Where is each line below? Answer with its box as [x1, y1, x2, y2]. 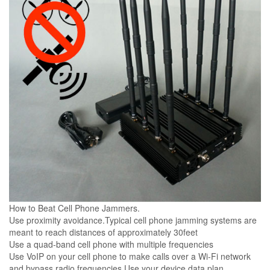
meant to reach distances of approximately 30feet [9, 225, 198, 238]
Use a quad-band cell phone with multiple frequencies [9, 237, 213, 250]
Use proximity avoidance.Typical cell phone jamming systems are [9, 213, 257, 226]
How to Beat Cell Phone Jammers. [9, 201, 140, 214]
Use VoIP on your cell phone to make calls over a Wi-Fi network [9, 250, 251, 262]
